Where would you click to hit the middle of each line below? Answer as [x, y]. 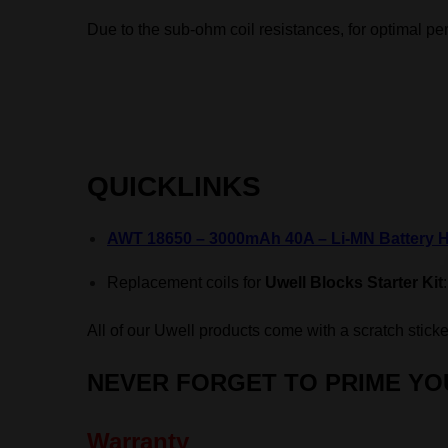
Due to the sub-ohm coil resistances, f [220, 29]
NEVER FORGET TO [206, 383]
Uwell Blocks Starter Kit [354, 283]
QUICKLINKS [174, 186]
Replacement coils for [186, 283]
